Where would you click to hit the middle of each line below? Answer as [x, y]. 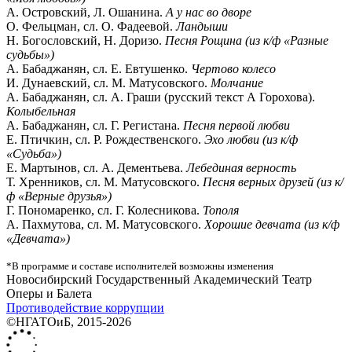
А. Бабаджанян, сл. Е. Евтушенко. [99, 69]
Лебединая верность [241, 168]
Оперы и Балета [49, 294]
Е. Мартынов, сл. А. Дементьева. [96, 168]
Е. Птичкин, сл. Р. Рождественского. [105, 140]
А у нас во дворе [209, 13]
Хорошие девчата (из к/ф [272, 225]
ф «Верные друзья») [59, 196]
